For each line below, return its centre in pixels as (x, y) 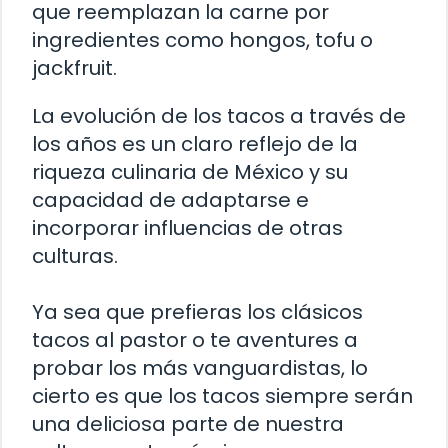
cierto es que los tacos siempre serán (222, 396)
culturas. (75, 256)
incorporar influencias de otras (187, 228)
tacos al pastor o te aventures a (195, 340)
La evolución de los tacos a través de (219, 116)
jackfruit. (74, 68)
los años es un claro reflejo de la (195, 144)
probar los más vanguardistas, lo (200, 368)
